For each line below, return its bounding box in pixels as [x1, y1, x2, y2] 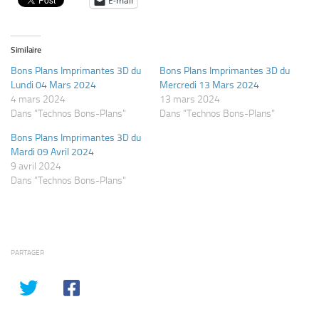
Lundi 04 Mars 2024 [11, 79, 96, 91]
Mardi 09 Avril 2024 [11, 146, 94, 158]
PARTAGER [11, 248, 44, 257]
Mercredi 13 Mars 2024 [159, 79, 259, 91]
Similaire [11, 45, 41, 55]
